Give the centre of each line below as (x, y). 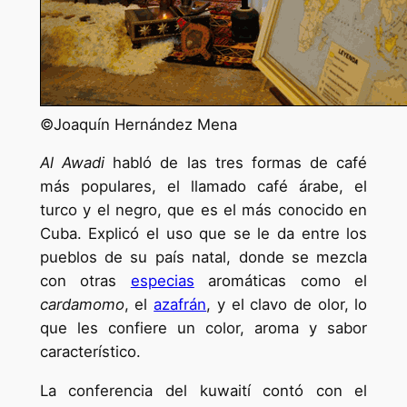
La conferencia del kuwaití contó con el (203, 391)
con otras (85, 281)
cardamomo (82, 305)
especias (162, 281)
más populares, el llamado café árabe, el (203, 187)
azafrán (180, 305)
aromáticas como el (281, 281)
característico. (90, 352)
